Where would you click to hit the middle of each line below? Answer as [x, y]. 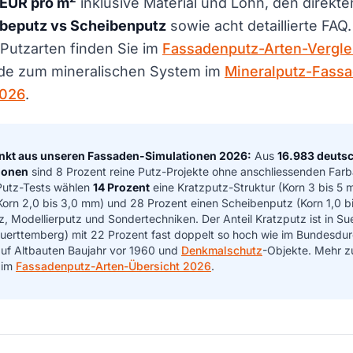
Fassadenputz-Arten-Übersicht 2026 [113, 266]
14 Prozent [121, 188]
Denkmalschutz [222, 251]
